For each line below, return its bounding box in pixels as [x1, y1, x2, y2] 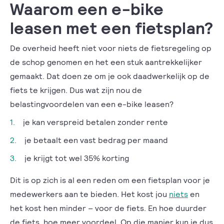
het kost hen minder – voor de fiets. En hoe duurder [10, 203, 206, 212]
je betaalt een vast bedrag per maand [24, 135, 170, 144]
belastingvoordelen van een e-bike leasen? [10, 99, 175, 108]
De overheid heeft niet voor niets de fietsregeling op [10, 43, 211, 52]
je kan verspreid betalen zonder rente [23, 117, 168, 126]
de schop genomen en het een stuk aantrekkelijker [10, 57, 202, 66]
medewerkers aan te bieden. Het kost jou [10, 189, 169, 198]
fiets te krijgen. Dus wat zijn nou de [10, 85, 142, 94]
